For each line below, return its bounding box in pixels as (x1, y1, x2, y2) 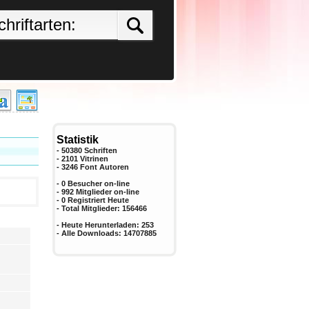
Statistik (57, 134, 99, 146)
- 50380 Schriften (57, 146, 117, 154)
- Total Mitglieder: (57, 204, 122, 212)
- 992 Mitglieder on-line (57, 188, 139, 196)
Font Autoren (80, 163, 129, 171)
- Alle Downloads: (57, 229, 123, 237)
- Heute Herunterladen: (57, 221, 141, 229)
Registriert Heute (66, 196, 129, 204)
